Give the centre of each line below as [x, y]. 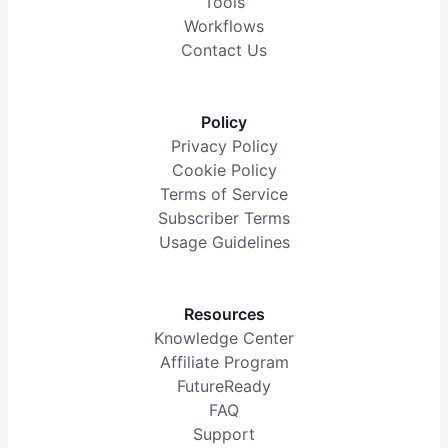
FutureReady [224, 386]
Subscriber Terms [224, 218]
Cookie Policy [224, 170]
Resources [224, 314]
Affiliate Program [224, 362]
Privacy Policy [224, 146]
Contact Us [224, 50]
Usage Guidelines [224, 242]
